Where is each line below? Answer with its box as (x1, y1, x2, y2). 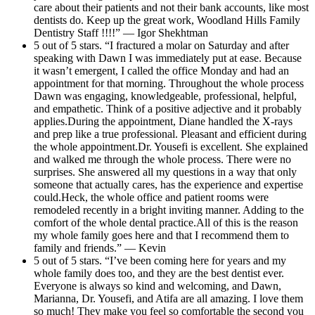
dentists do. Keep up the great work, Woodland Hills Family (34, 13, 300, 26)
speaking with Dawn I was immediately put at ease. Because (34, 51, 302, 64)
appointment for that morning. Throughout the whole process (34, 77, 304, 89)
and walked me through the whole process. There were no (34, 153, 291, 165)
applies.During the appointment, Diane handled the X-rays (34, 115, 292, 127)
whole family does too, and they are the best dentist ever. (34, 266, 284, 279)
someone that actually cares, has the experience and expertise (34, 178, 303, 191)
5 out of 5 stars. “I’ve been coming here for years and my (34, 254, 286, 266)
